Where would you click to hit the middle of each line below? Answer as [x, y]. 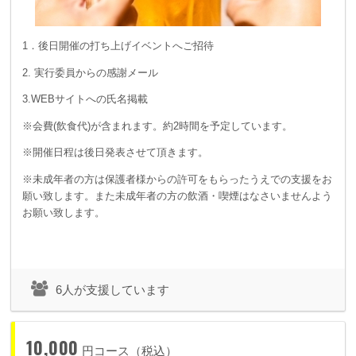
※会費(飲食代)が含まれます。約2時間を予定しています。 [157, 126]
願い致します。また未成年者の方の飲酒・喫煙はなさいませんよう [177, 195]
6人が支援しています [112, 289]
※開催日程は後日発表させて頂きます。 [115, 153]
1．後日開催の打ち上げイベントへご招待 [123, 46]
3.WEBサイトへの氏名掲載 [85, 99]
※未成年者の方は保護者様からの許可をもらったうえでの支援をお [177, 179]
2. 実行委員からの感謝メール [90, 72]
